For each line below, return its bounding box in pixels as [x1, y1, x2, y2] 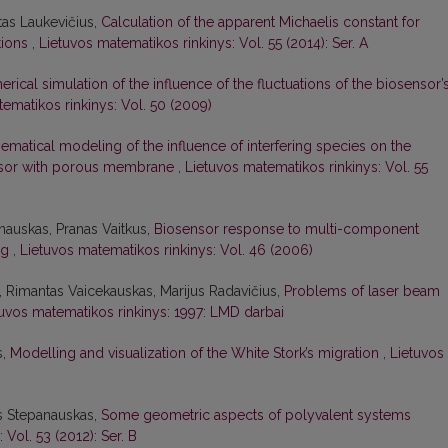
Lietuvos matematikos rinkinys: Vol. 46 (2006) [20, 242, 313, 259]
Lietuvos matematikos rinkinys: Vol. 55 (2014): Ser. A [39, 35, 368, 52]
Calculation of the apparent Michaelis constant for [101, 14, 420, 31]
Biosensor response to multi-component [154, 221, 419, 238]
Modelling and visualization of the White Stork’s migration [10, 345, 383, 362]
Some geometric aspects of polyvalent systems [101, 407, 411, 424]
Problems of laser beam [284, 283, 440, 300]
